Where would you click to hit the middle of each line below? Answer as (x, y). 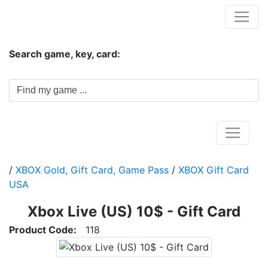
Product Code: (43, 230)
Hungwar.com (48, 16)
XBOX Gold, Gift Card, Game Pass (92, 170)
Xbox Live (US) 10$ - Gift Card (134, 211)
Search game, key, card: (65, 54)
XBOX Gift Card (214, 170)
